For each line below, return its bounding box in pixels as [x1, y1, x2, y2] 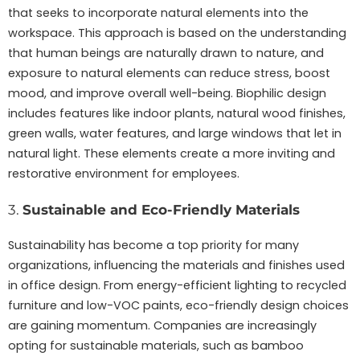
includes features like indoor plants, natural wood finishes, [8, 105, 346, 122]
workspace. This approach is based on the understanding [8, 25, 346, 42]
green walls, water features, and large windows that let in [8, 125, 342, 142]
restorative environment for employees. [8, 166, 239, 182]
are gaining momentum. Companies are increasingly [8, 317, 317, 334]
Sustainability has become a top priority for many [8, 237, 299, 254]
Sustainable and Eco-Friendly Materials [22, 202, 300, 219]
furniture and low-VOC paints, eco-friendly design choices [8, 297, 349, 314]
